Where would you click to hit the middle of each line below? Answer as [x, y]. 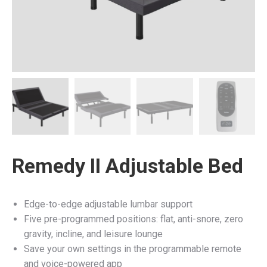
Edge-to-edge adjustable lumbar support [108, 204]
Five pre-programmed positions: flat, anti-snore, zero [133, 219]
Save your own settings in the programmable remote [133, 249]
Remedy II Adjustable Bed [128, 165]
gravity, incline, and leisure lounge [93, 234]
